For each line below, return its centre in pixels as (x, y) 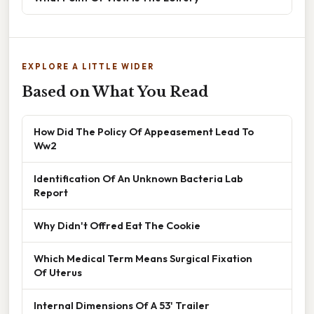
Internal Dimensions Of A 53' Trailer (122, 305)
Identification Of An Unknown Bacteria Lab (138, 178)
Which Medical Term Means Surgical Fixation (143, 258)
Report (51, 192)
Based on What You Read (115, 91)
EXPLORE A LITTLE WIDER (88, 66)
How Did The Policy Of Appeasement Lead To (144, 131)
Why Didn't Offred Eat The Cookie (117, 225)
